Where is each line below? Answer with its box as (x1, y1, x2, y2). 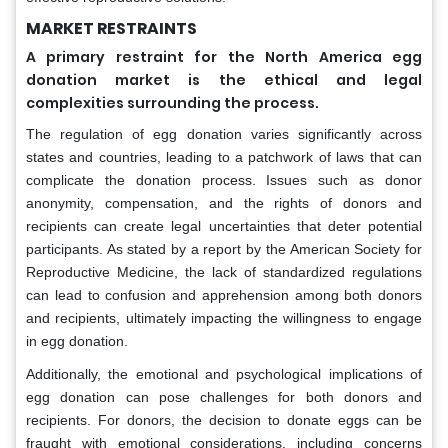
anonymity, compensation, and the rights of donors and (26, 194, 422, 211)
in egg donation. (26, 332, 128, 349)
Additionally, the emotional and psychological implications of (26, 365, 422, 382)
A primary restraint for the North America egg (26, 46, 422, 67)
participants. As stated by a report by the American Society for (26, 240, 422, 257)
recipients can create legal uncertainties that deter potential (26, 217, 422, 234)
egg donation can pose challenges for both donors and (26, 388, 422, 405)
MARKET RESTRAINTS (26, 16, 197, 40)
